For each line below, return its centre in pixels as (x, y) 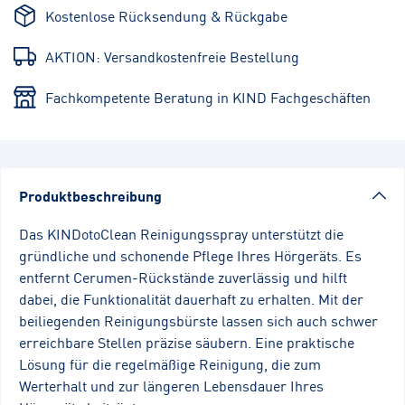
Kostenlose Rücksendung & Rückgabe (166, 16)
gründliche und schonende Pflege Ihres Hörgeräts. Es (190, 255)
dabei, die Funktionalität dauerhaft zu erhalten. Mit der (191, 299)
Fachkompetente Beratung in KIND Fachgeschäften (208, 97)
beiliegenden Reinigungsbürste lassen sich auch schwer (198, 320)
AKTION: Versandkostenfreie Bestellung (172, 57)
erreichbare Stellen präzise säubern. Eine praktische (187, 342)
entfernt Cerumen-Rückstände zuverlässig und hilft (183, 277)
